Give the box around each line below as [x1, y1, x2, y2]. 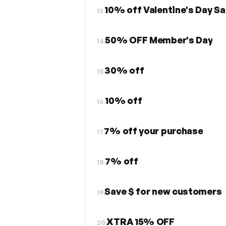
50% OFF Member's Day [105, 34, 213, 45]
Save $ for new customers [104, 186, 222, 197]
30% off [104, 65, 144, 76]
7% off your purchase [104, 125, 203, 136]
